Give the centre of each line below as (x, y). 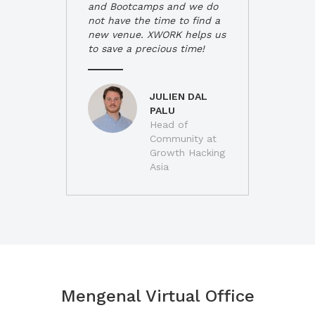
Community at (183, 139)
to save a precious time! (146, 49)
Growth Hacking (187, 153)
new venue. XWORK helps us (157, 34)
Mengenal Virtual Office (157, 296)
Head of (169, 124)
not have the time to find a (154, 20)
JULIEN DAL (179, 96)
